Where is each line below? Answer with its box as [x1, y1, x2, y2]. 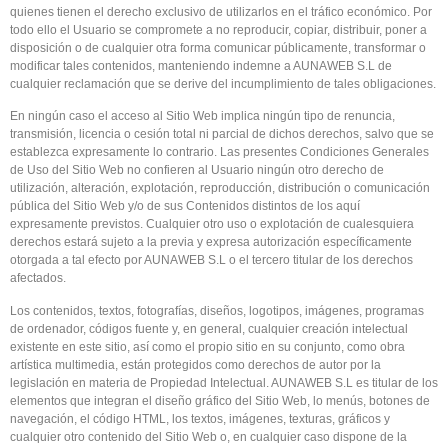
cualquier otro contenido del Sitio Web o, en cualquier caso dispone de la [10, 429, 407, 444]
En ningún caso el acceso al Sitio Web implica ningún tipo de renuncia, [10, 109, 395, 124]
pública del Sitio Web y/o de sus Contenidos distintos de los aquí [10, 199, 360, 214]
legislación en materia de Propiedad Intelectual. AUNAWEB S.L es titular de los [10, 375, 438, 390]
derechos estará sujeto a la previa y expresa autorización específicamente [10, 235, 412, 250]
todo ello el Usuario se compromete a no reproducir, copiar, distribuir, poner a [10, 23, 427, 38]
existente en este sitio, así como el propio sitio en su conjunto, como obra [10, 339, 405, 354]
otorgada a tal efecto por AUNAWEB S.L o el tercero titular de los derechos [10, 253, 413, 268]
